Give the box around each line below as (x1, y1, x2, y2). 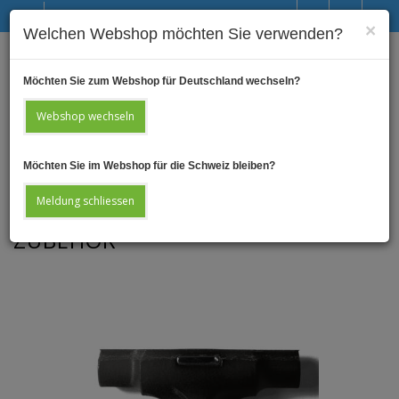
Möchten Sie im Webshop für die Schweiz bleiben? (23, 159, 275, 172)
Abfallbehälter (151, 188, 208, 199)
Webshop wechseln (37, 109, 134, 124)
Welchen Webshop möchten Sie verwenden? (23, 25, 343, 43)
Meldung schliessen (37, 193, 134, 208)
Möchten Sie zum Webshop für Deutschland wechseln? (23, 75, 300, 87)
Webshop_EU (76, 188, 135, 199)
